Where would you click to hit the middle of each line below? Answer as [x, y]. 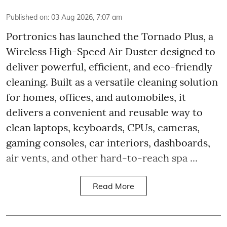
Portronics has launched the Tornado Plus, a [110, 36]
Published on [27, 17]
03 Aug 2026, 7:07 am [87, 17]
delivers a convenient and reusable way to [104, 112]
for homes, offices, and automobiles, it [96, 97]
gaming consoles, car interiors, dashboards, [108, 142]
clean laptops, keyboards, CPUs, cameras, [103, 127]
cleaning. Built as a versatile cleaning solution [112, 82]
